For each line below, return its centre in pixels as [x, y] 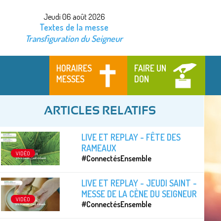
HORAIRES [74, 68]
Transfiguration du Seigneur [74, 38]
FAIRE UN [150, 68]
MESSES [71, 79]
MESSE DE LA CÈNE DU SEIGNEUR [139, 194]
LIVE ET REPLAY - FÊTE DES [131, 137]
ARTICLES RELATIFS [100, 111]
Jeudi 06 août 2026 [74, 17]
